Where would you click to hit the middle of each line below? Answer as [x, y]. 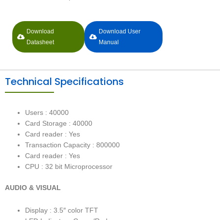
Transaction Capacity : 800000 [73, 145]
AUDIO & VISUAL [33, 188]
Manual [109, 42]
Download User [119, 32]
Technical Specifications [64, 82]
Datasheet [40, 42]
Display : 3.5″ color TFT [62, 210]
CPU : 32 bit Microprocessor [69, 167]
